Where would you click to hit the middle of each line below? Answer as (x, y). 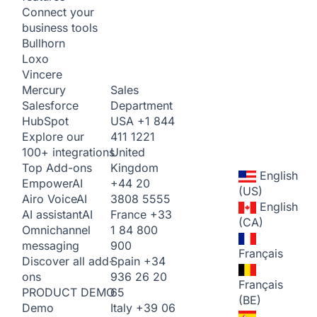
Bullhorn (44, 43)
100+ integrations (68, 152)
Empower (47, 183)
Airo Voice (49, 199)
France (130, 214)
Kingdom (134, 167)
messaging (51, 246)
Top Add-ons (57, 168)
